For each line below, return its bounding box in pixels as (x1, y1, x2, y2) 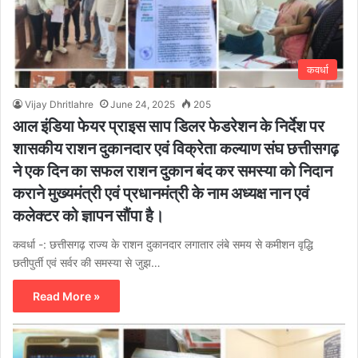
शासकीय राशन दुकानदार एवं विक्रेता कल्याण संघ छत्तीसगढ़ (13, 137, 339, 159)
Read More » (33, 288, 100, 303)
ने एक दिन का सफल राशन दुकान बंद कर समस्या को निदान (13, 159, 332, 181)
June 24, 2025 (110, 97, 175, 110)
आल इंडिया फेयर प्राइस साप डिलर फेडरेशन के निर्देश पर (13, 114, 324, 137)
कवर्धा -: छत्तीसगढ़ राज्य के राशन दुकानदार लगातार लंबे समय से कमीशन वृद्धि (13, 237, 313, 251)
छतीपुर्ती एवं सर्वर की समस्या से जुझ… (13, 255, 161, 269)
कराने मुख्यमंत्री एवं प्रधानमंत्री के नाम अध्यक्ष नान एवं (13, 181, 309, 204)
